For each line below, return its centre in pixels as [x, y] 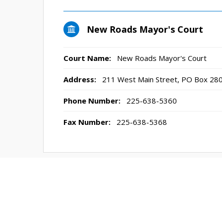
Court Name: [87, 58]
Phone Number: [92, 101]
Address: [80, 79]
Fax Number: [87, 122]
